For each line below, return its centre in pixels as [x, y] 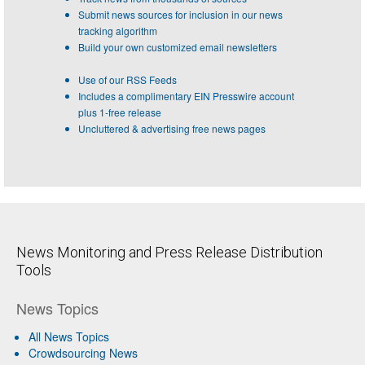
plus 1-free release [120, 112]
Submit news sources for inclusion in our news [180, 14]
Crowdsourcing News [83, 352]
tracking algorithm [118, 30]
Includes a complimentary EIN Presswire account [186, 95]
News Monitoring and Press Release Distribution [169, 252]
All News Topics [69, 336]
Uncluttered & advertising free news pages [172, 128]
